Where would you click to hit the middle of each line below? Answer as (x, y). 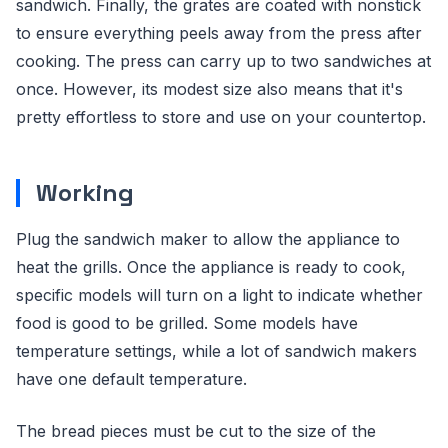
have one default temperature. (131, 379)
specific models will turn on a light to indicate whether (219, 295)
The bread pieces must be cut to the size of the (196, 431)
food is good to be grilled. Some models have (187, 323)
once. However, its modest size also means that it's (209, 89)
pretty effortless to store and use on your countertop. (221, 117)
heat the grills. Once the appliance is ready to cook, (211, 267)
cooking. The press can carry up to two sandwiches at (223, 61)
